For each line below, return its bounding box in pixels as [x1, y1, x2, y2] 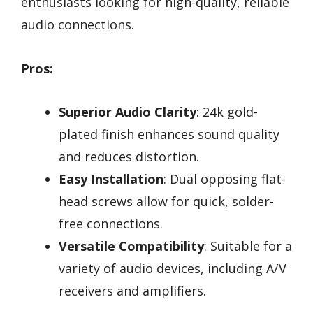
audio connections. [21, 16, 134, 34]
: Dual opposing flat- [163, 170, 286, 188]
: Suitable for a [204, 238, 292, 255]
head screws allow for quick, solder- [59, 193, 274, 210]
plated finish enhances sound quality [59, 126, 279, 143]
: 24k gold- [196, 103, 258, 121]
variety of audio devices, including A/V [59, 260, 286, 277]
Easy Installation [59, 170, 163, 188]
